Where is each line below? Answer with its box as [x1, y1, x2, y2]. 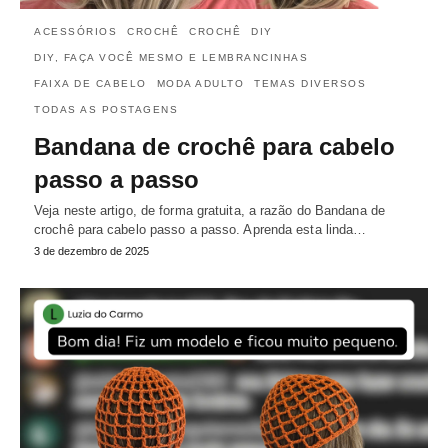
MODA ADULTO [156, 78, 244, 90]
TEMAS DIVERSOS [254, 78, 366, 90]
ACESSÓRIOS [34, 26, 117, 38]
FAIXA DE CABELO [34, 78, 147, 90]
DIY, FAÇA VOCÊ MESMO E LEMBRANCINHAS [34, 52, 308, 64]
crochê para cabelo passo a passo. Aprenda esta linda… [34, 222, 367, 238]
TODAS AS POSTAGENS [34, 104, 178, 116]
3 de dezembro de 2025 [34, 245, 149, 258]
